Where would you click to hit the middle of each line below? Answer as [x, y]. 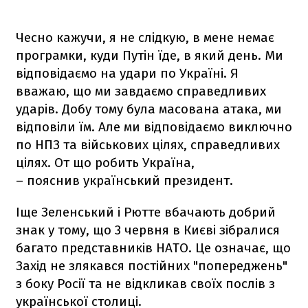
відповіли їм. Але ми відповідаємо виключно [154, 126]
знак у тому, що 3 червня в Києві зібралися [148, 230]
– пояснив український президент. [124, 180]
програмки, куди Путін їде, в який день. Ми [150, 55]
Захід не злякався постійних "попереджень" [152, 265]
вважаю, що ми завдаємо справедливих [141, 91]
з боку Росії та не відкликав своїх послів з [145, 283]
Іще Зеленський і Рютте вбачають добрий [146, 212]
